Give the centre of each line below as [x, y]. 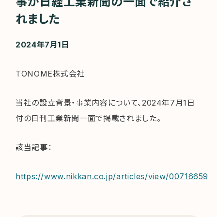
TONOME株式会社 [50, 74]
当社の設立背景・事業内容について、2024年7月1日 [105, 103]
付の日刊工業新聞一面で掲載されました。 [88, 118]
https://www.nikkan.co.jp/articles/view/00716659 [112, 176]
